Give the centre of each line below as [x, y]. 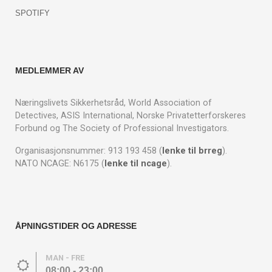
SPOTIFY [32, 13]
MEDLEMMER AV [49, 71]
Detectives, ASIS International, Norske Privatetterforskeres [131, 116]
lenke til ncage [136, 164]
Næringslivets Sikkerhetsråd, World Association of [114, 103]
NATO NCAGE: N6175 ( [60, 164]
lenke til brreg [192, 151]
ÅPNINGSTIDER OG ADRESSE [76, 226]
